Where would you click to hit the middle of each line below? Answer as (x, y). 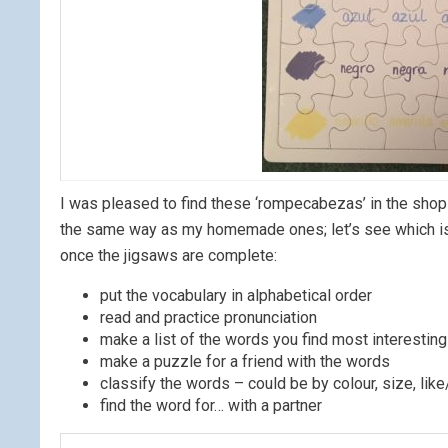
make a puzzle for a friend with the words (245, 362)
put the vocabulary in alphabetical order (236, 296)
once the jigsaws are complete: (168, 256)
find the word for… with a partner (211, 406)
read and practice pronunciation (208, 318)
